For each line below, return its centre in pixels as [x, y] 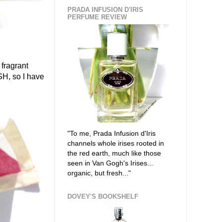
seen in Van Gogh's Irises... [110, 163]
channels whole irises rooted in [116, 143]
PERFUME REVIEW [97, 17]
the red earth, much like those [114, 153]
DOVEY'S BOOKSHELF [103, 196]
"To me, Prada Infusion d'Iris [111, 133]
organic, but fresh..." [99, 173]
